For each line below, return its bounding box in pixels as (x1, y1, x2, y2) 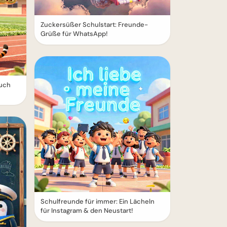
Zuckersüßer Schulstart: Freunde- (41, 20, 148, 29)
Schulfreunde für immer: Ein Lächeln (41, 197, 155, 206)
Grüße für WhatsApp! (41, 29, 108, 38)
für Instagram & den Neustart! (41, 206, 133, 215)
